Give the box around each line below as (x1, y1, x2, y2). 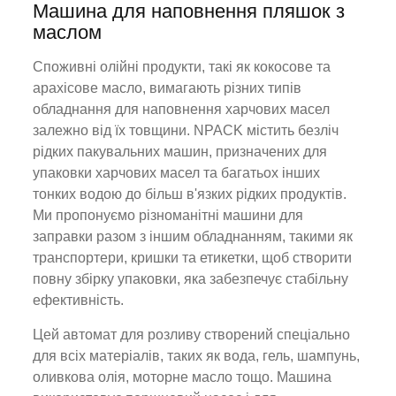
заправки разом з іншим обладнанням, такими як (33, 229, 354, 244)
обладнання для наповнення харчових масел (33, 102, 331, 117)
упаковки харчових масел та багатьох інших (33, 165, 321, 180)
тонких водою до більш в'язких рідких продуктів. (33, 187, 347, 202)
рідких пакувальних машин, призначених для (33, 144, 328, 159)
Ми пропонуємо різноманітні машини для (33, 208, 304, 223)
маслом (33, 21, 103, 43)
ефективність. (33, 293, 125, 308)
